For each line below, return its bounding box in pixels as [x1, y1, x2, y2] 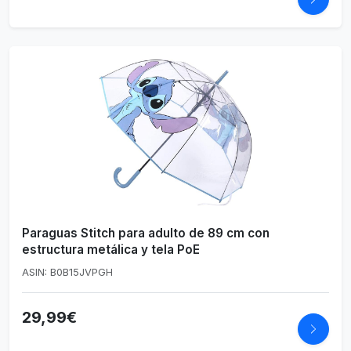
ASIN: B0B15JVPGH [22, 266, 113, 278]
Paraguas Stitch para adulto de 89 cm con [22, 226, 270, 241]
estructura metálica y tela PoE [22, 242, 200, 258]
